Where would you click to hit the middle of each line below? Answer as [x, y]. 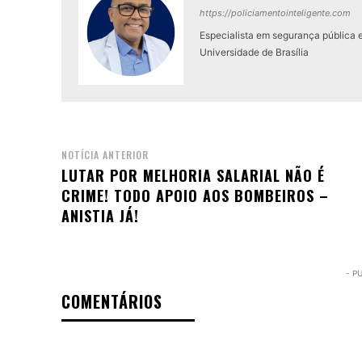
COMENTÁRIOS [112, 301]
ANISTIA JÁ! [100, 216]
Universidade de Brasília [254, 52]
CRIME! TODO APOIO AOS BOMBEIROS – [195, 196]
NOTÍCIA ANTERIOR [105, 155]
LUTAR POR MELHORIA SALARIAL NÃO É [193, 175]
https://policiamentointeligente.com [275, 13]
